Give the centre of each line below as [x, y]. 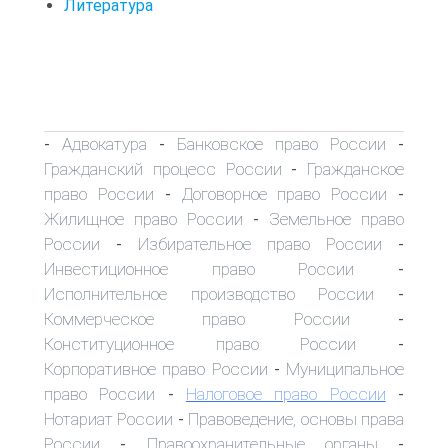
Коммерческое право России [197, 318]
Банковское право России [281, 143]
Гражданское [355, 168]
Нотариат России [109, 418]
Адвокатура [104, 143]
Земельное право [336, 218]
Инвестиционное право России [199, 268]
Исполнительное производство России [209, 293]
